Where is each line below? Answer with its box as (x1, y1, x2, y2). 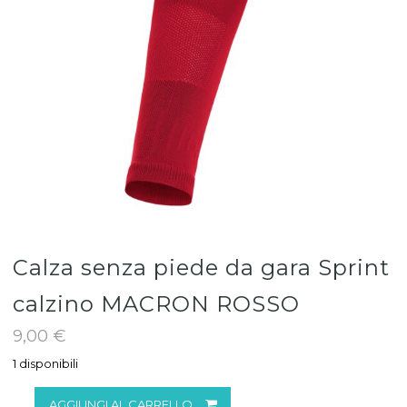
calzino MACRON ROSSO (13, 291, 300, 317)
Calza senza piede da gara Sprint (13, 254, 390, 281)
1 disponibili (13, 357, 78, 371)
